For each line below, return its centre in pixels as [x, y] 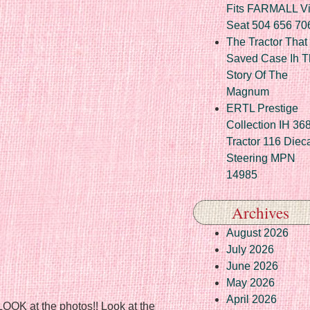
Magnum [248, 91]
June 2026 [252, 266]
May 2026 [250, 282]
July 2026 [250, 249]
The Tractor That [267, 42]
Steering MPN [261, 158]
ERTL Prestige [262, 108]
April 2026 [252, 299]
